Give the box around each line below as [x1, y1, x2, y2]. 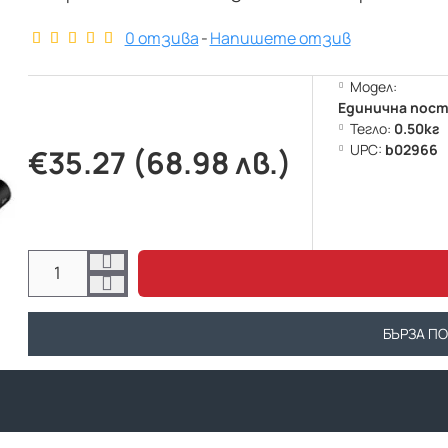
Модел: [349, 77, 397, 96]
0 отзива [124, 27, 199, 49]
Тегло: [349, 119, 391, 138]
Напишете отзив [209, 27, 351, 49]
